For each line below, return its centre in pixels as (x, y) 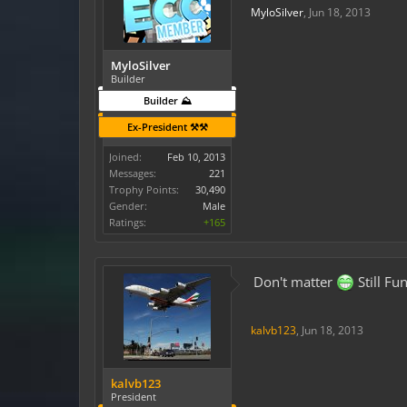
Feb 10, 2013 (196, 157)
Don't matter (295, 282)
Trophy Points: (144, 189)
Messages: (133, 173)
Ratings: (128, 222)
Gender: (128, 206)
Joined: (125, 157)
